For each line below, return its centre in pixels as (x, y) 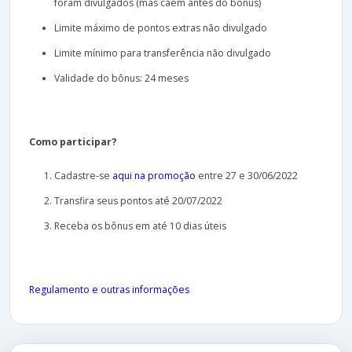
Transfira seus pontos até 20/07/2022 (138, 201)
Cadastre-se (83, 176)
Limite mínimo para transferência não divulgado (163, 53)
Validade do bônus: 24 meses (121, 79)
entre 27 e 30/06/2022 (247, 176)
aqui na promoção (154, 176)
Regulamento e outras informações (109, 290)
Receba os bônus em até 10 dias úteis (140, 226)
